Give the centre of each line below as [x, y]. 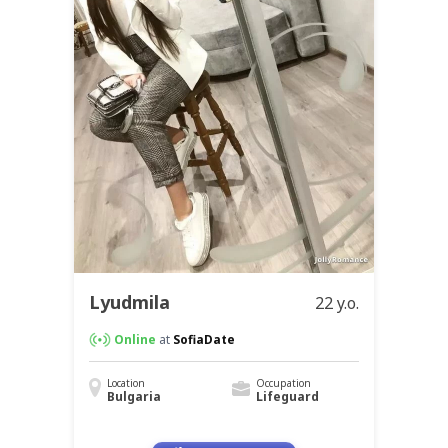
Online [135, 340]
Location [126, 383]
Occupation [283, 383]
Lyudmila [129, 302]
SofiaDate [204, 340]
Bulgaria [134, 397]
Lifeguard [287, 397]
